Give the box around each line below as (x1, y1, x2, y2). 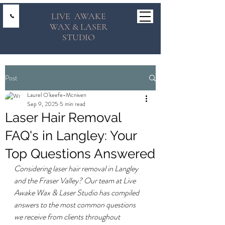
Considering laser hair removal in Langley (14, 163, 140, 174)
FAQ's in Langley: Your (5, 128, 137, 143)
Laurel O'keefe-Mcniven (27, 90, 86, 99)
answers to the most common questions (14, 199, 137, 210)
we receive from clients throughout (14, 211, 122, 222)
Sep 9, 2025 (27, 99, 58, 108)
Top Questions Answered (5, 146, 155, 161)
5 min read (60, 99, 85, 108)
